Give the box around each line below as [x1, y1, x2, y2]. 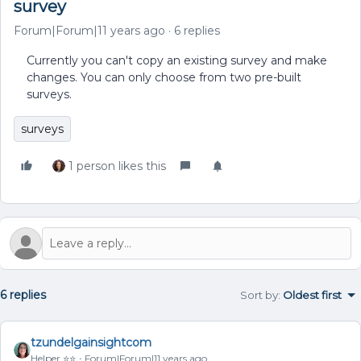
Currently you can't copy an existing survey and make [27, 53, 327, 68]
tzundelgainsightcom [31, 335, 151, 350]
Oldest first [283, 288, 342, 301]
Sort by [240, 288, 278, 301]
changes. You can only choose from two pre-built [27, 70, 301, 85]
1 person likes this [68, 159, 166, 173]
